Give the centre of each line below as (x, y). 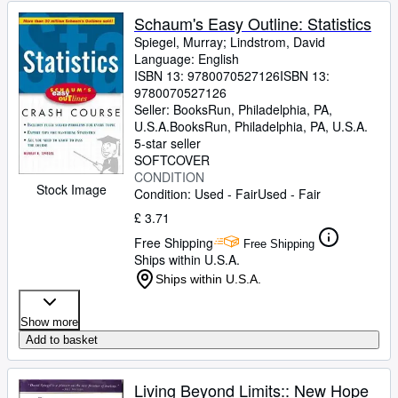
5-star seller (167, 143)
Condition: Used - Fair (196, 194)
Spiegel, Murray (179, 42)
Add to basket (62, 340)
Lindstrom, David (278, 42)
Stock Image (71, 189)
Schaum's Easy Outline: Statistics (253, 23)
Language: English (187, 59)
